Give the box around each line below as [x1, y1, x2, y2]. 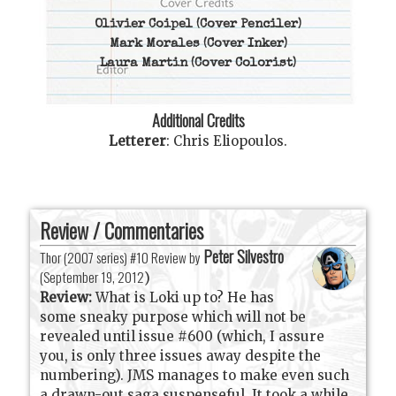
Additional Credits [151, 107, 245, 132]
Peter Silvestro [203, 244, 285, 269]
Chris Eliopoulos [173, 133, 284, 150]
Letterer [109, 133, 166, 150]
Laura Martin [100, 57, 187, 70]
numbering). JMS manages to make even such [40, 367, 350, 385]
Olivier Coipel [95, 18, 193, 31]
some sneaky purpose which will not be [40, 308, 307, 326]
